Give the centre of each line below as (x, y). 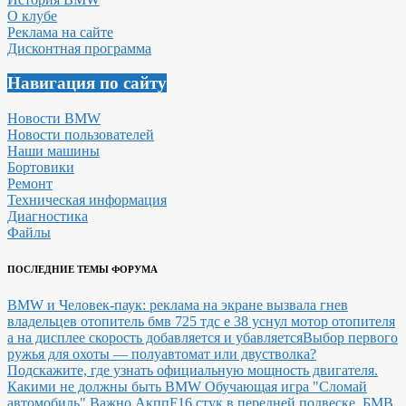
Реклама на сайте (60, 32)
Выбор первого (350, 338)
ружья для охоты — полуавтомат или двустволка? (162, 354)
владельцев (44, 322)
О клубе (32, 15)
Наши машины (53, 151)
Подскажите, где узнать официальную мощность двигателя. (193, 371)
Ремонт (30, 184)
